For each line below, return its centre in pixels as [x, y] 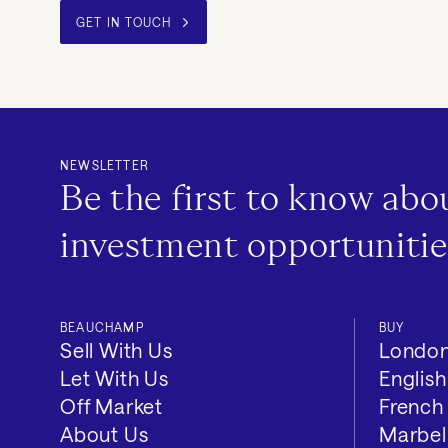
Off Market [111, 405]
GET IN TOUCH [124, 21]
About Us [104, 433]
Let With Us [114, 377]
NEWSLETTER [104, 164]
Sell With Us [116, 349]
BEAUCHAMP [102, 326]
